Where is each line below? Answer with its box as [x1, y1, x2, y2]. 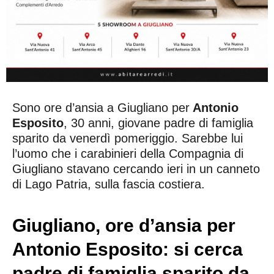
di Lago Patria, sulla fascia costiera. [12, 177, 205, 191]
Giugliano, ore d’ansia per [12, 215, 235, 235]
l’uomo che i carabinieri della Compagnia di [12, 146, 243, 160]
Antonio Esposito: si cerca [12, 239, 243, 259]
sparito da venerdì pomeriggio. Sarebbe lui [12, 131, 243, 145]
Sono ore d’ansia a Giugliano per [12, 100, 190, 114]
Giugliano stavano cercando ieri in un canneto [12, 161, 260, 176]
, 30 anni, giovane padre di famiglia [64, 116, 253, 130]
